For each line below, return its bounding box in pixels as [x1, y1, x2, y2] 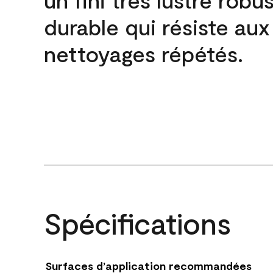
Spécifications [44, 205, 231, 241]
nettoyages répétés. [44, 40, 243, 66]
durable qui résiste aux [44, 13, 270, 40]
